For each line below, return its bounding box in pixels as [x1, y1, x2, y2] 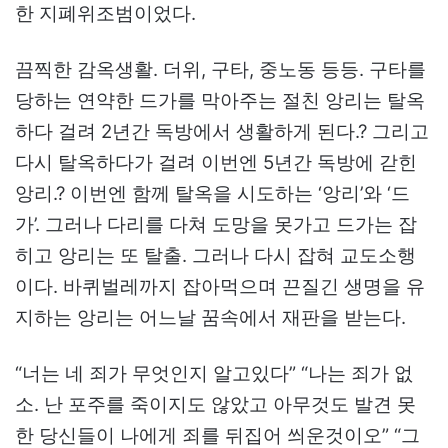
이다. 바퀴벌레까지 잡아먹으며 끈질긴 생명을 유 [15, 274, 425, 298]
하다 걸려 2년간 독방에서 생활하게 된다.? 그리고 [15, 119, 429, 143]
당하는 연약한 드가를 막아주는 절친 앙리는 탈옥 [15, 88, 425, 112]
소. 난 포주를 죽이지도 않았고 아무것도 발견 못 [15, 392, 416, 416]
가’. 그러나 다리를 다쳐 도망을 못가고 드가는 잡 [15, 212, 417, 236]
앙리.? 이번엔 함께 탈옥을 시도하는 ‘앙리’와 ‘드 [15, 181, 410, 205]
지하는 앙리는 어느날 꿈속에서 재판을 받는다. [15, 305, 406, 329]
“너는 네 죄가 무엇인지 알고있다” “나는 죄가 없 [15, 361, 413, 385]
